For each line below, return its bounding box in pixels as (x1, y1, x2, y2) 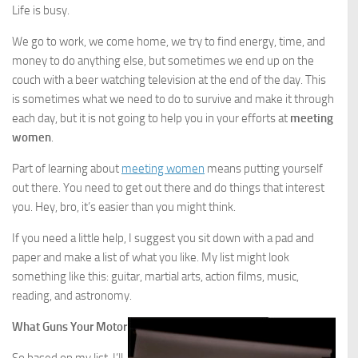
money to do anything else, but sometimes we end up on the (12, 54, 314, 68)
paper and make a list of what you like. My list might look (12, 250, 289, 265)
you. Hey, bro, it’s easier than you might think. (12, 200, 236, 214)
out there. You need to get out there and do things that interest (12, 181, 324, 195)
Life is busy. (12, 3, 70, 18)
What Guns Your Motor (12, 320, 127, 334)
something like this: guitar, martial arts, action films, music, (12, 269, 299, 284)
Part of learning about (12, 161, 121, 176)
